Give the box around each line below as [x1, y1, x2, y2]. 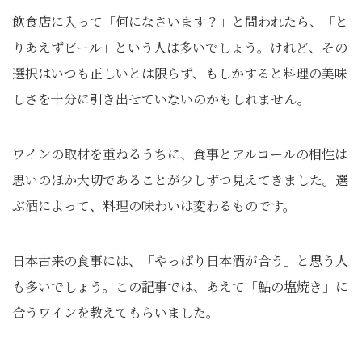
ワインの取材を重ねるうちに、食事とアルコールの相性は [12, 145, 347, 163]
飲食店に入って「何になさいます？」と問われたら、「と [12, 12, 348, 31]
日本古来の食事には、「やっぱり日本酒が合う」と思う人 [12, 251, 348, 270]
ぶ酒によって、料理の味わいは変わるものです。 [12, 196, 296, 215]
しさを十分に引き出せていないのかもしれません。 [12, 90, 310, 108]
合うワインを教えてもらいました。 [12, 303, 219, 322]
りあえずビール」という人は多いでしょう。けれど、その [12, 38, 347, 57]
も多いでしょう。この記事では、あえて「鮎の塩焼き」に [12, 277, 348, 296]
